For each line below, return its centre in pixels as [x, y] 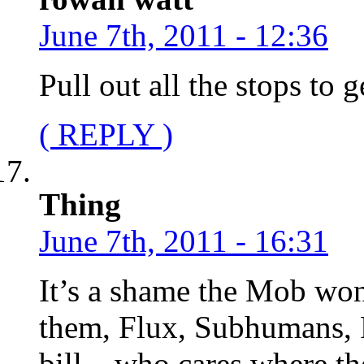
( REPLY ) [106, 134]
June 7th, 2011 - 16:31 [184, 240]
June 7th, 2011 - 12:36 [184, 35]
